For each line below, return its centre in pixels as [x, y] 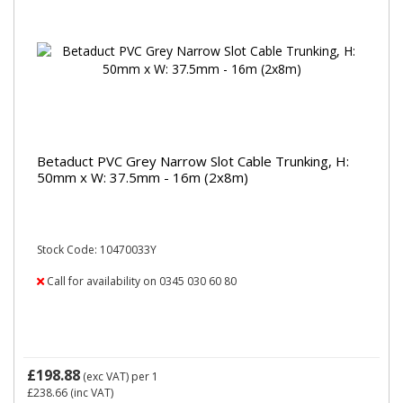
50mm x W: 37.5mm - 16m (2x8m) [143, 177]
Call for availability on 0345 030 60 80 [140, 281]
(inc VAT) [90, 393]
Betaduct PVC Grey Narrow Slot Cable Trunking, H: [193, 161]
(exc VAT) [106, 376]
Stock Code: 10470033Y [97, 250]
